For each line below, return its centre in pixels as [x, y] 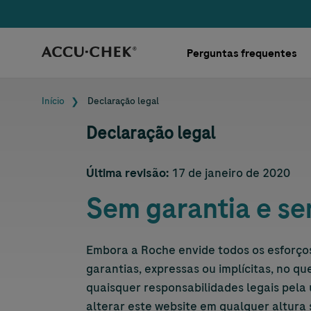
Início [53, 101]
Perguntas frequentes [242, 53]
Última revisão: [127, 173]
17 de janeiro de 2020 [229, 173]
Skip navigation [57, 19]
